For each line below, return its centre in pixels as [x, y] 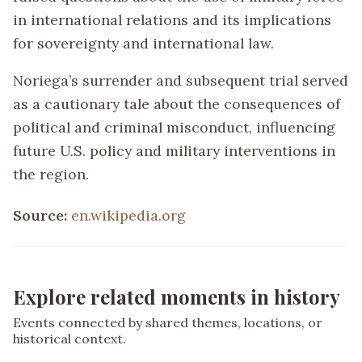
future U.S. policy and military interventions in [174, 151]
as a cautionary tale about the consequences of [177, 104]
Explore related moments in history [177, 297]
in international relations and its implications [172, 19]
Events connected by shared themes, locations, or [168, 323]
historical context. [69, 339]
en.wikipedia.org [128, 216]
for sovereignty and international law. [143, 43]
